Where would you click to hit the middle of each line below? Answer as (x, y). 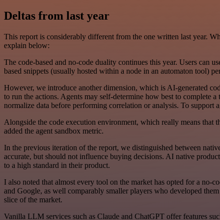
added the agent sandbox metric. (54, 131)
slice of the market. (33, 199)
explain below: (27, 45)
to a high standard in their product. (57, 165)
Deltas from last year (57, 15)
